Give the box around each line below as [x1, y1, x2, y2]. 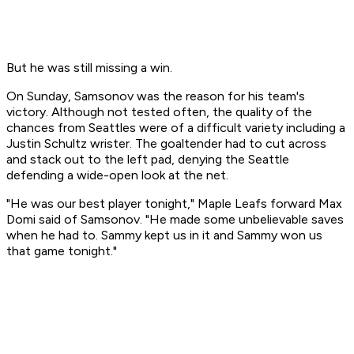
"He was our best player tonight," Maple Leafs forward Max [6, 196, 342, 212]
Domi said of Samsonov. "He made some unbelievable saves [6, 212, 344, 228]
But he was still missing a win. [6, 60, 175, 76]
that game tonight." [6, 243, 117, 259]
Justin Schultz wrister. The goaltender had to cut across [6, 136, 326, 152]
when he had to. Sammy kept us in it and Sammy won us [6, 228, 322, 243]
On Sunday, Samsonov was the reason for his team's [6, 88, 305, 104]
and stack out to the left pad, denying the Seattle [6, 152, 289, 168]
